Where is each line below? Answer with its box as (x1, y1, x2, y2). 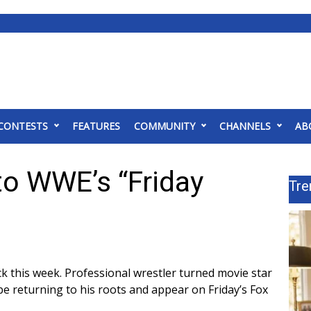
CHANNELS (219, 119, 271, 133)
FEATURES (72, 119, 120, 133)
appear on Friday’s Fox (151, 282, 268, 297)
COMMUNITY (134, 119, 195, 133)
